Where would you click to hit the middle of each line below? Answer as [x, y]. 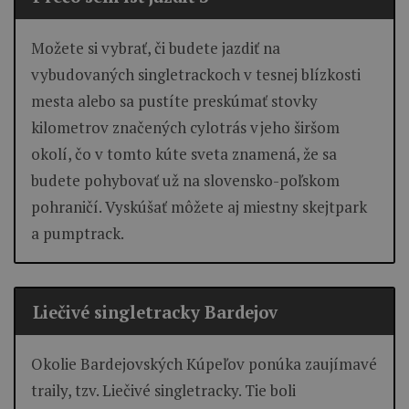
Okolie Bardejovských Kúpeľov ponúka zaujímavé [204, 364]
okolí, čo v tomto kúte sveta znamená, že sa [184, 153]
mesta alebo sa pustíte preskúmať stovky [174, 100]
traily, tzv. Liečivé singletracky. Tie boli [163, 391]
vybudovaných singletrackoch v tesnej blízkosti [196, 74]
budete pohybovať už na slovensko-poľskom [185, 180]
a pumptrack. [78, 233]
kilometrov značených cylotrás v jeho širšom [185, 127]
